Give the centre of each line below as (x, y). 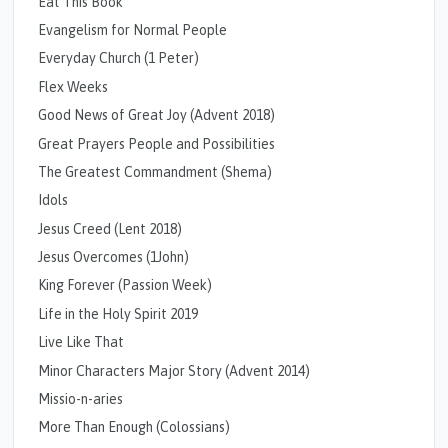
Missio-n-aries (81, 398)
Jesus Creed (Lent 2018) (110, 228)
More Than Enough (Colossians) (134, 427)
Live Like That (81, 342)
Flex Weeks (73, 86)
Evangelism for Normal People (133, 30)
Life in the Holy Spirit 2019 (118, 313)
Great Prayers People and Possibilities (157, 143)
